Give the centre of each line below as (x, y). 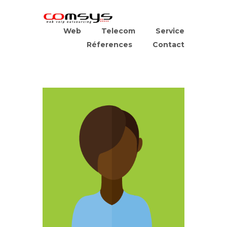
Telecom (118, 31)
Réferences (109, 45)
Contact (168, 45)
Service (170, 31)
